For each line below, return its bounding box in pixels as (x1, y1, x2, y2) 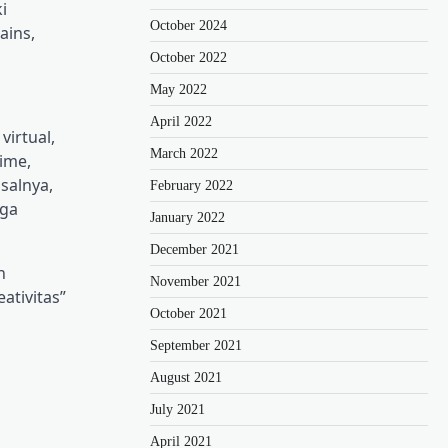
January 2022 (150, 209, 225, 225)
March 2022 (150, 145, 218, 161)
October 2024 (150, 17, 227, 33)
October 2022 (150, 49, 227, 65)
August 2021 (150, 369, 222, 385)
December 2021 (150, 241, 239, 257)
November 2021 (150, 273, 241, 289)
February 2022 (150, 177, 233, 193)
